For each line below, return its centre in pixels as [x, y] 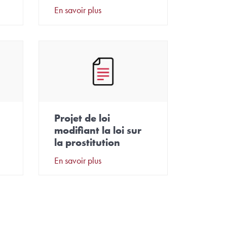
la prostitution [87, 142]
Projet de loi [82, 118]
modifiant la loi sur [98, 130]
